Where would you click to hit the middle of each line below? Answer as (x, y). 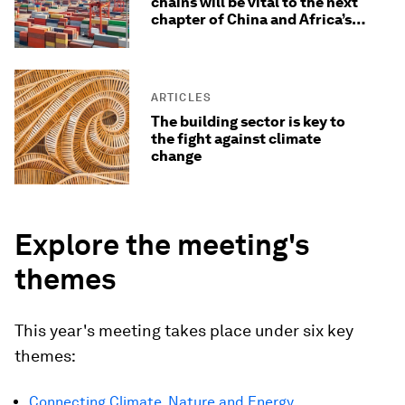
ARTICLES (181, 98)
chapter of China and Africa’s (251, 19)
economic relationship (230, 37)
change (176, 156)
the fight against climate (236, 139)
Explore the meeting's (162, 245)
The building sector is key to (248, 122)
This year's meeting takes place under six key (184, 330)
